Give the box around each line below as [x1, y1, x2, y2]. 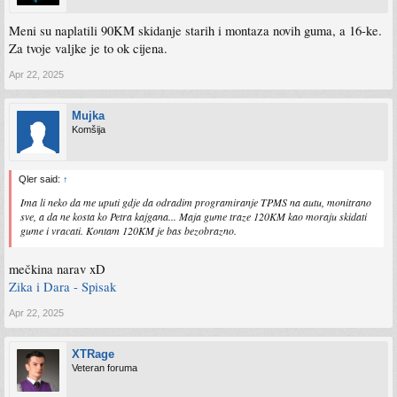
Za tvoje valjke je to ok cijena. [9, 40, 167, 58]
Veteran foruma [72, 362, 137, 373]
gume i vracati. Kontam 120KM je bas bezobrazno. [20, 223, 237, 238]
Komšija [72, 124, 105, 136]
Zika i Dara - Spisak [9, 277, 116, 295]
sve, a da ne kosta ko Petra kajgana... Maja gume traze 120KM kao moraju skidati [20, 209, 367, 224]
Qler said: [19, 174, 63, 185]
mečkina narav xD [9, 260, 105, 277]
